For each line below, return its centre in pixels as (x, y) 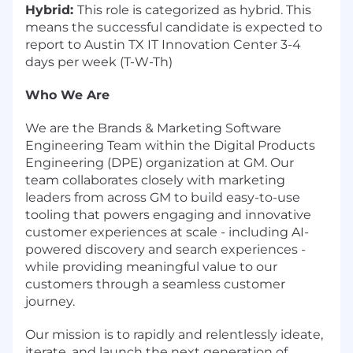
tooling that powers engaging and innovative (168, 214)
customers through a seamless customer (155, 284)
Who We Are (67, 95)
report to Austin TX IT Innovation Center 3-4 (163, 44)
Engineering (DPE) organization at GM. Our (160, 162)
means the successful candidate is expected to (174, 27)
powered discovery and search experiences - (165, 249)
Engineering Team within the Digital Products (170, 145)
